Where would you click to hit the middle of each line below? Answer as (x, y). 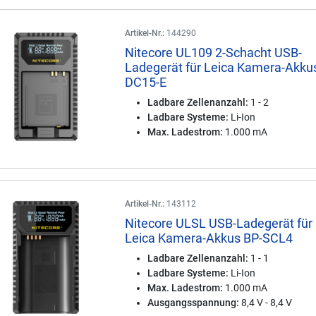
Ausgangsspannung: (194, 303)
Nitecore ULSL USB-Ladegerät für (219, 223)
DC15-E (146, 82)
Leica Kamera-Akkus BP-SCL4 (209, 238)
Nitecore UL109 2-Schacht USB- (214, 53)
